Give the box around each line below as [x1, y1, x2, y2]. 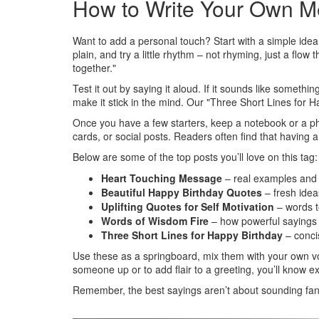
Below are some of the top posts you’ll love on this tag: [73, 150, 318, 164]
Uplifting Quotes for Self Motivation [101, 199, 274, 214]
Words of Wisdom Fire [101, 214, 209, 228]
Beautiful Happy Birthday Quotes [101, 185, 262, 199]
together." [73, 61, 116, 75]
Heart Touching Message [101, 171, 222, 185]
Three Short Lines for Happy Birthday [101, 228, 283, 242]
